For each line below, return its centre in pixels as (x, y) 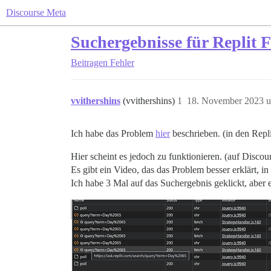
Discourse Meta (36, 12)
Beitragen (89, 63)
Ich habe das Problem (113, 133)
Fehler (122, 63)
